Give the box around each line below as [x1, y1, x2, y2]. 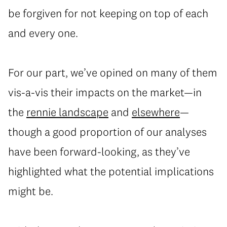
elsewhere [132, 105, 180, 119]
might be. [8, 184, 53, 198]
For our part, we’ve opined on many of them [8, 65, 217, 80]
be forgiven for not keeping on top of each [8, 6, 208, 20]
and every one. [8, 26, 78, 40]
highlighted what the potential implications [8, 164, 214, 178]
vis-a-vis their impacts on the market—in [8, 85, 202, 99]
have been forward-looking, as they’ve [8, 144, 190, 159]
